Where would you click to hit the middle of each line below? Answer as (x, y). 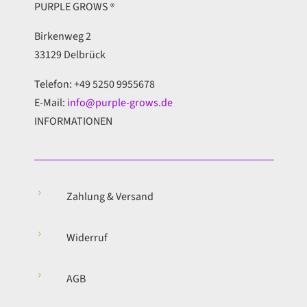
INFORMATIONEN (73, 122)
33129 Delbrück (70, 55)
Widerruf (87, 238)
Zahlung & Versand (110, 197)
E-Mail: (50, 103)
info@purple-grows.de (120, 103)
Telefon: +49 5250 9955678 (94, 85)
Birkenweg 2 (62, 37)
